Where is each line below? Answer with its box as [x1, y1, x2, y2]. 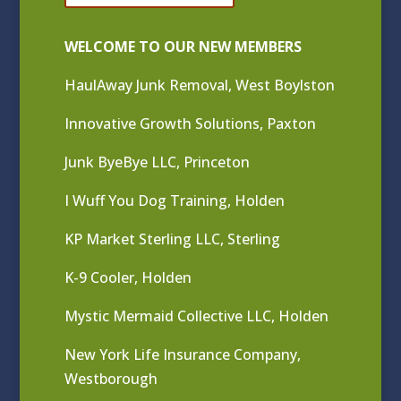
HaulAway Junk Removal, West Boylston [64, 75, 336, 96]
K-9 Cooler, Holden [64, 268, 192, 288]
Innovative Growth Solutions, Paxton [64, 114, 317, 134]
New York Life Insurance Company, [64, 345, 302, 365]
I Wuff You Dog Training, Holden [64, 191, 286, 211]
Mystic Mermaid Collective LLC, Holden [64, 306, 329, 327]
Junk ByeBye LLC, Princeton [64, 152, 251, 173]
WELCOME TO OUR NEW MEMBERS [64, 37, 303, 57]
